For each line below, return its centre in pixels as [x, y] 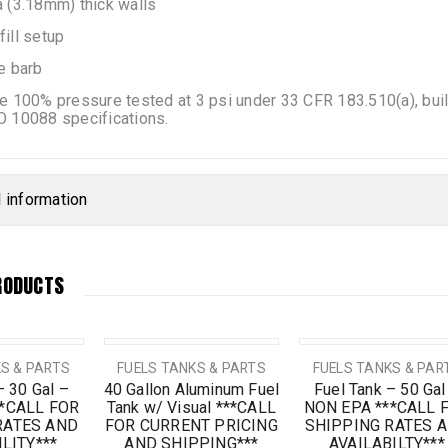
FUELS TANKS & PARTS [191, 368]
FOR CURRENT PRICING [191, 426]
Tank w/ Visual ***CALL [191, 408]
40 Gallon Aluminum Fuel [191, 390]
